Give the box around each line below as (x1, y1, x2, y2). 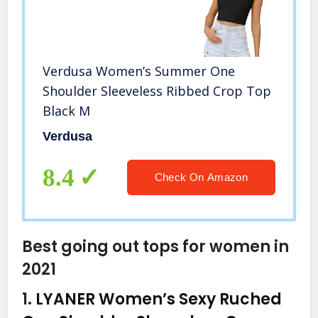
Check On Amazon (154, 171, 248, 184)
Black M (43, 102, 91, 120)
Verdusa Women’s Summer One (43, 62, 236, 80)
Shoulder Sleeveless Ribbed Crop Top (43, 82, 272, 100)
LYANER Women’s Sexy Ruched (35, 288, 283, 311)
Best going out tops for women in (22, 236, 290, 258)
